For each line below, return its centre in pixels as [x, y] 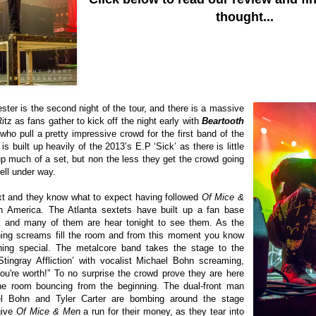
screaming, [219, 261]
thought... [245, 17]
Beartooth [223, 121]
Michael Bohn [165, 261]
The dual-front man [203, 286]
